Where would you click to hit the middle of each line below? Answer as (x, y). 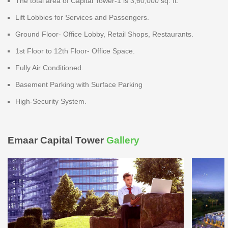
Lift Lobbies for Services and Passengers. (82, 17)
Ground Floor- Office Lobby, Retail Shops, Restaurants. (104, 34)
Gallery (123, 140)
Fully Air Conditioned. (49, 67)
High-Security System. (51, 101)
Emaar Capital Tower (57, 140)
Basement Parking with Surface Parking (79, 84)
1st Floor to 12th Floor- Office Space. (75, 51)
